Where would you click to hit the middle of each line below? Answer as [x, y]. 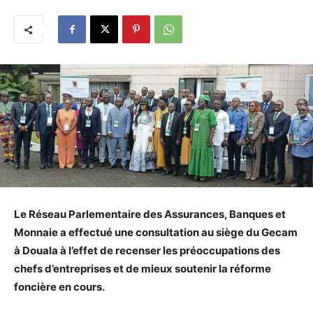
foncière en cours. [59, 287]
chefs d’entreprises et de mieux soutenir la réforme [143, 269]
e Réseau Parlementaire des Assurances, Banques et [153, 214]
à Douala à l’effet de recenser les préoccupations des [147, 251]
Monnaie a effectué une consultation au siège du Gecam [156, 233]
